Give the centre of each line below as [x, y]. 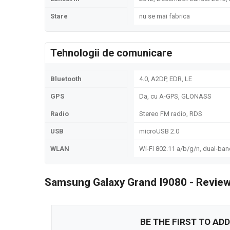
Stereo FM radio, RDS [171, 114]
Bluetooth [66, 79]
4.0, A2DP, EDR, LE [166, 79]
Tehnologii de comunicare [111, 53]
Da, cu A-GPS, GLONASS [175, 96]
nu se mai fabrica [165, 16]
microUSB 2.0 [159, 131]
